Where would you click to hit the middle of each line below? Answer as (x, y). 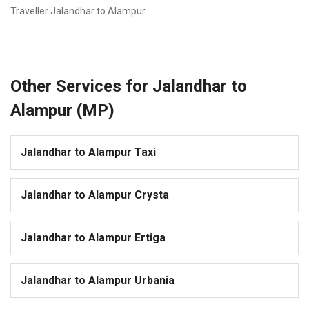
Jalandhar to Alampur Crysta (95, 195)
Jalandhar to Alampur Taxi (88, 152)
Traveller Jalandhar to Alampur (78, 11)
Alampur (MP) (62, 111)
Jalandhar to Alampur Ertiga (93, 238)
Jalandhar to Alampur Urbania (98, 281)
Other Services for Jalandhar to (129, 87)
